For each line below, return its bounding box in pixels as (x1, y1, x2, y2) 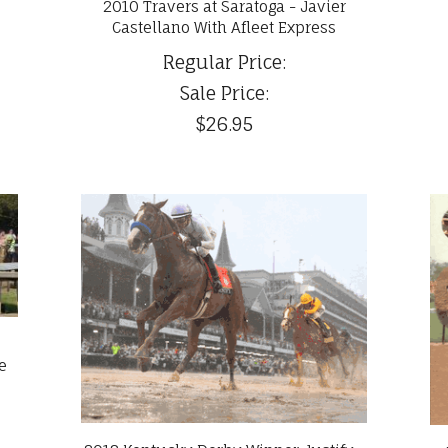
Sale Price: (179, 82, 269, 105)
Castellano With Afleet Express (112, 18, 336, 38)
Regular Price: (162, 51, 286, 74)
